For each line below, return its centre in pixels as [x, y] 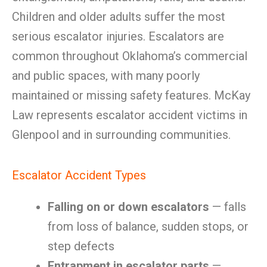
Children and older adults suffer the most [119, 17]
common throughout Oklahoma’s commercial [130, 56]
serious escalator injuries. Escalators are [118, 36]
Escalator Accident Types [79, 175]
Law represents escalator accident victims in [130, 115]
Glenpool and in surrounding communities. [121, 135]
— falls [228, 207]
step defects [81, 246]
